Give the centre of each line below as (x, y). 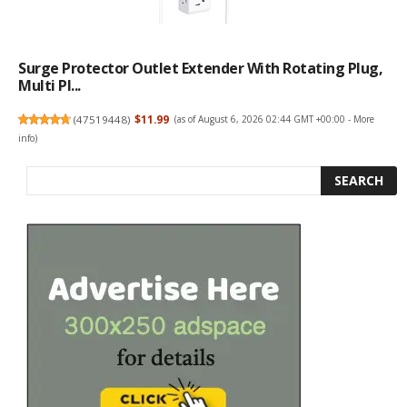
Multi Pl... (50, 86)
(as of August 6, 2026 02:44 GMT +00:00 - (263, 119)
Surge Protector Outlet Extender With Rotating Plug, (201, 69)
